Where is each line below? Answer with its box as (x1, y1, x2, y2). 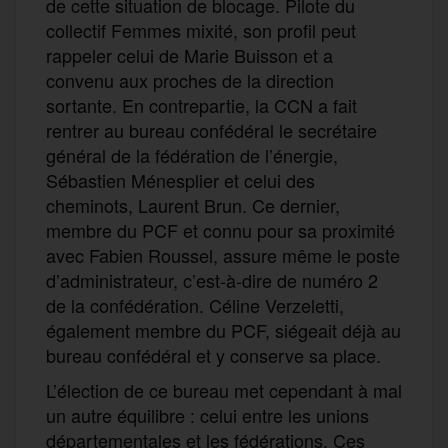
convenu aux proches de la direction (46, 66, 334, 93)
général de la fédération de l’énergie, (46, 141, 338, 168)
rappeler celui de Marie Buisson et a (46, 41, 333, 68)
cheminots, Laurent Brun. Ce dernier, (46, 191, 340, 218)
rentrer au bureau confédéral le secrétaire (46, 116, 377, 143)
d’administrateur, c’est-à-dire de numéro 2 (46, 266, 378, 293)
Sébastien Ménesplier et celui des (46, 166, 315, 193)
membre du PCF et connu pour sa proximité (46, 216, 395, 243)
